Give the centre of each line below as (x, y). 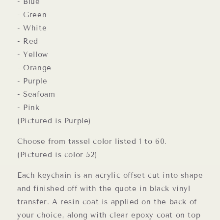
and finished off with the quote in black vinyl (104, 189)
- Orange (34, 68)
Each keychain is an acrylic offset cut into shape (110, 175)
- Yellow (33, 55)
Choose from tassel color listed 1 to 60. (92, 141)
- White (32, 28)
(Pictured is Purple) (54, 121)
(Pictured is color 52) (57, 155)
